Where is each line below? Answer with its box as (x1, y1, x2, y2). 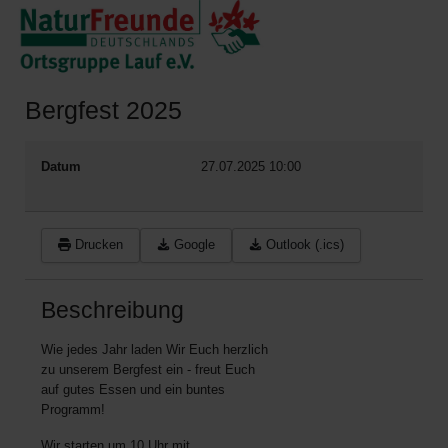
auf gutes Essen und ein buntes (41, 381, 225, 397)
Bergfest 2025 (25, 96, 182, 124)
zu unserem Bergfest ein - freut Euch (41, 361, 255, 377)
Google (174, 237, 215, 253)
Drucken (75, 237, 123, 253)
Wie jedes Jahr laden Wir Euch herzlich (41, 341, 268, 357)
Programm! (41, 401, 105, 417)
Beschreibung (41, 296, 184, 323)
